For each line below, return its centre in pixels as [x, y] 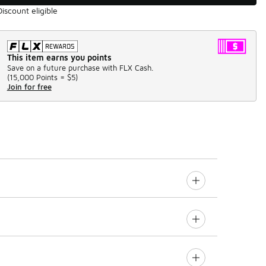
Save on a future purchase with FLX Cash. [80, 67]
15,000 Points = [37, 77]
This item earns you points [59, 57]
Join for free [29, 86]
